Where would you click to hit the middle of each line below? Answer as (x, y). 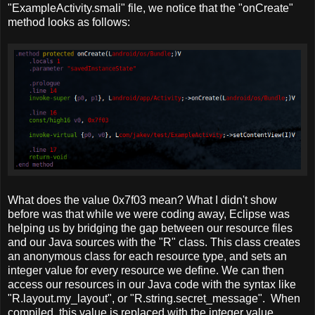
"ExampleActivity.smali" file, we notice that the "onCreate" (150, 8)
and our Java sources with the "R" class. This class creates (154, 243)
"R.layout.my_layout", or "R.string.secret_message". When (154, 299)
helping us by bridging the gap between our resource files (150, 229)
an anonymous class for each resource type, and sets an (147, 257)
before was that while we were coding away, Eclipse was (149, 214)
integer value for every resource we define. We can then (146, 271)
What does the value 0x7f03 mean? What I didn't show (142, 200)
